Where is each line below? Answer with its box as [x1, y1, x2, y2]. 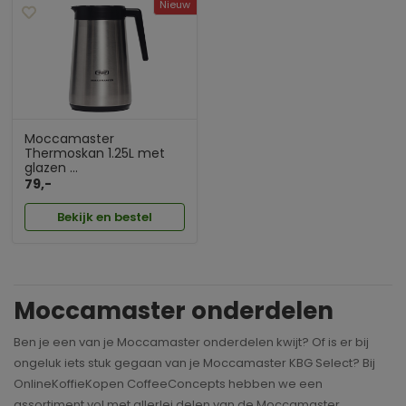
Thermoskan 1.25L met [24, 144, 165, 163]
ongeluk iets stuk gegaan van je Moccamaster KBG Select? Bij [14, 353, 375, 372]
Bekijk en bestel [56, 208, 152, 226]
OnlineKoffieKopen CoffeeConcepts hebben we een [14, 374, 323, 392]
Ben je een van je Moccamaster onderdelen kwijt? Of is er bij [14, 333, 369, 351]
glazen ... [24, 159, 78, 178]
